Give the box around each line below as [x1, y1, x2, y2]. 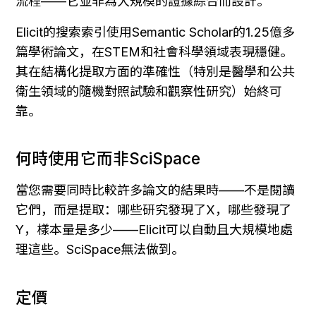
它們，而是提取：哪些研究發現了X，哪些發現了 [16, 202, 291, 218]
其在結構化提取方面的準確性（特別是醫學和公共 [16, 63, 295, 79]
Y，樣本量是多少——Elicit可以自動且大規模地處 [16, 222, 293, 238]
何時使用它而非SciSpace [16, 149, 200, 169]
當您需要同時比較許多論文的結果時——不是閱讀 [16, 183, 295, 198]
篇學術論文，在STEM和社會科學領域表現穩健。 [16, 44, 293, 59]
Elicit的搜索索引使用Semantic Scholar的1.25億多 [16, 24, 295, 39]
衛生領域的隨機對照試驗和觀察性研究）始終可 [16, 83, 282, 99]
